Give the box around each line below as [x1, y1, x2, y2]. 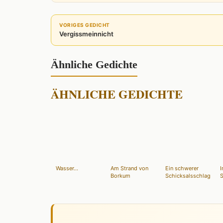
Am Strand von [111, 164, 148, 172]
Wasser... [56, 164, 78, 172]
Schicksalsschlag [165, 172, 211, 179]
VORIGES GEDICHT [59, 21, 110, 28]
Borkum [111, 172, 130, 179]
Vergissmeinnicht [59, 29, 113, 38]
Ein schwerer [165, 164, 199, 172]
